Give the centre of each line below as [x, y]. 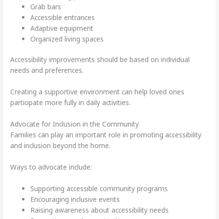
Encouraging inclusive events [75, 199]
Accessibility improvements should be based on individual [100, 60]
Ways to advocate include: [51, 167]
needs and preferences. [47, 70]
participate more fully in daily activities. [71, 103]
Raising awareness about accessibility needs [100, 210]
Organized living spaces [67, 39]
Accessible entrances [63, 17]
